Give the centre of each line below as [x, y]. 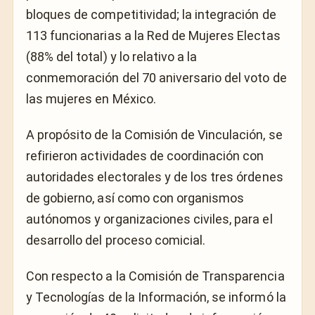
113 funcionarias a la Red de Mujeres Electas [153, 36]
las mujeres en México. [91, 99]
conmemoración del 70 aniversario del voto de [156, 78]
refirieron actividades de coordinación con [145, 155]
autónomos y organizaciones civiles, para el [149, 219]
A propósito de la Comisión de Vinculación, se [154, 134]
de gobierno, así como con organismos [135, 198]
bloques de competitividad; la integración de [151, 15]
